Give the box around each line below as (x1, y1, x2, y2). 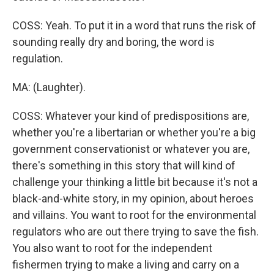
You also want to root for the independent (12, 242, 212, 254)
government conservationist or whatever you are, (12, 143, 250, 155)
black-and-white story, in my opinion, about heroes (12, 192, 254, 205)
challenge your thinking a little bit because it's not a (12, 176, 257, 188)
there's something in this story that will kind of (12, 159, 235, 172)
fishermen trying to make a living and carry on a (12, 258, 239, 271)
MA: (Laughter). (12, 81, 86, 94)
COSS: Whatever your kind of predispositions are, (12, 109, 249, 122)
